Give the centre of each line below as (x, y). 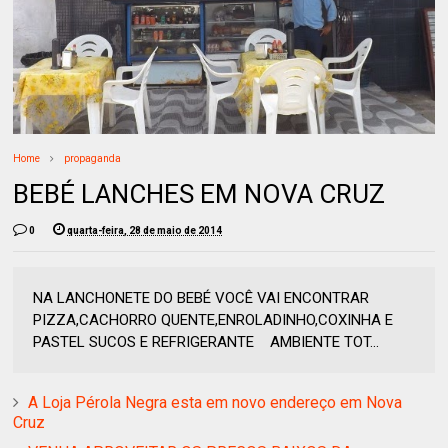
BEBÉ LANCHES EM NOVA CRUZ (199, 194)
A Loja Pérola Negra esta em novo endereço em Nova (215, 403)
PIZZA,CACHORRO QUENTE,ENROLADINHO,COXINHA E (213, 320)
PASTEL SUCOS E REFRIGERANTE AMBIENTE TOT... (206, 342)
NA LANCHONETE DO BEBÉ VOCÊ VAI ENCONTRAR (201, 298)
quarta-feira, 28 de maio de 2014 (145, 231)
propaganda (93, 159)
